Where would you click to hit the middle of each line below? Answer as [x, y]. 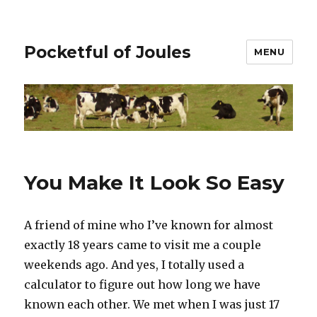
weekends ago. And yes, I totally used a [134, 265]
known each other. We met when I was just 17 [152, 305]
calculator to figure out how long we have [143, 285]
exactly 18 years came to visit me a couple [143, 245]
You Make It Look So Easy [155, 183]
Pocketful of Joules [108, 52]
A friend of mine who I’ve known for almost [149, 225]
